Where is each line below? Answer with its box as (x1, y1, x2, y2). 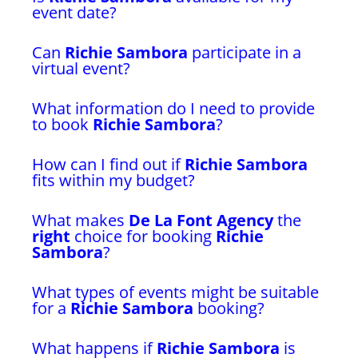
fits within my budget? (32, 169, 195, 191)
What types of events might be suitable (32, 281, 319, 303)
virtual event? (32, 58, 130, 79)
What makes (32, 209, 129, 231)
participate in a (188, 42, 301, 63)
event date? (32, 2, 117, 23)
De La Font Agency (129, 209, 273, 231)
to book (32, 113, 93, 135)
